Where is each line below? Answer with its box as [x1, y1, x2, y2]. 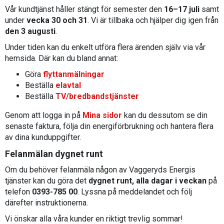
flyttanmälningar [43, 69, 104, 79]
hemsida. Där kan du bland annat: [5, 53, 118, 63]
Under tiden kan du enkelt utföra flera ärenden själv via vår [5, 42, 205, 52]
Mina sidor [82, 110, 122, 120]
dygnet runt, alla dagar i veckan [88, 176, 206, 185]
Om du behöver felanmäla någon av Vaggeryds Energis [5, 165, 195, 174]
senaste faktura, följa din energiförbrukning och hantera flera [5, 121, 213, 131]
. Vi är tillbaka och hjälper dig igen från [87, 15, 218, 25]
